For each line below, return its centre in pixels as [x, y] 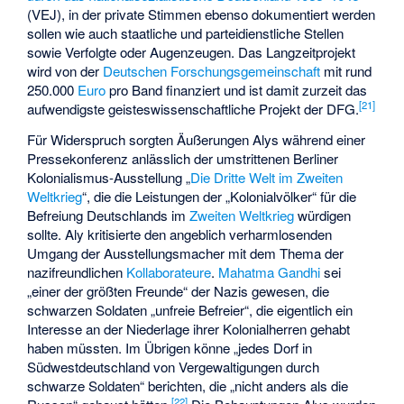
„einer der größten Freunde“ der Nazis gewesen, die [179, 291]
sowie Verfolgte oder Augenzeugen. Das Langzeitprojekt [192, 51]
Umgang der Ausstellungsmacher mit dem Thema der [186, 253]
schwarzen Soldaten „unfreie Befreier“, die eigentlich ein [190, 310]
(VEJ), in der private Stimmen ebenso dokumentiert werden [202, 14]
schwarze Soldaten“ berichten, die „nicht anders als [179, 386]
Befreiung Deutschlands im [109, 216]
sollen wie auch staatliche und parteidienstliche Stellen [186, 32]
